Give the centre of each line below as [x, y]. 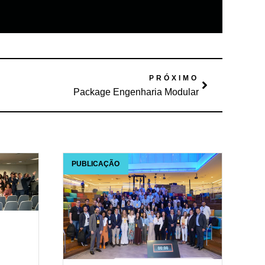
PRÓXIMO [174, 78]
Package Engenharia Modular [136, 92]
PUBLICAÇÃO [96, 164]
